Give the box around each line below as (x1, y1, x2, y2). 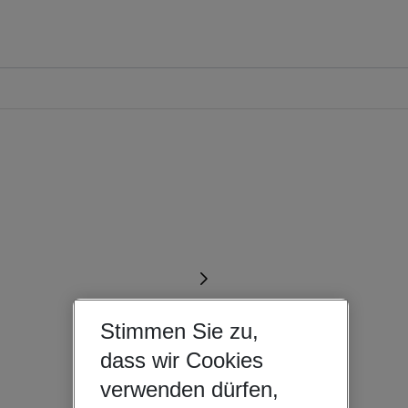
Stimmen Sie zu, (99, 319, 259, 344)
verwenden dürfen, (99, 377, 279, 403)
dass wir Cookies (99, 348, 263, 373)
